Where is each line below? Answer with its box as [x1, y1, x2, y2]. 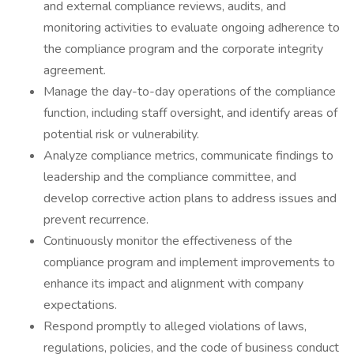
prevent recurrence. [43, 211, 149, 228]
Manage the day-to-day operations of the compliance [43, 83, 336, 100]
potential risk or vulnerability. [43, 126, 199, 143]
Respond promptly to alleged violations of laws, [43, 318, 307, 335]
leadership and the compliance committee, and [43, 168, 296, 186]
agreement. [43, 62, 106, 79]
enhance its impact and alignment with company [43, 275, 303, 292]
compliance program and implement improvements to [43, 254, 335, 271]
